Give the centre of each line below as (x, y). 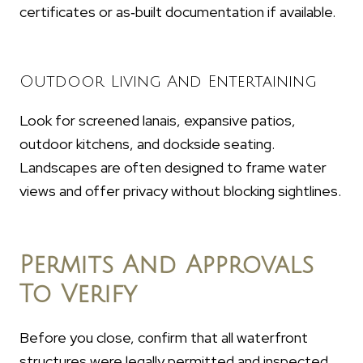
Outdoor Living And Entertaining (168, 82)
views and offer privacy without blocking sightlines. (180, 191)
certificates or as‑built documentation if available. (177, 12)
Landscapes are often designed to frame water (173, 168)
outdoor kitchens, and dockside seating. (147, 144)
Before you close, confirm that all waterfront (164, 338)
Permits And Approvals (167, 266)
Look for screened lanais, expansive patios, (158, 121)
